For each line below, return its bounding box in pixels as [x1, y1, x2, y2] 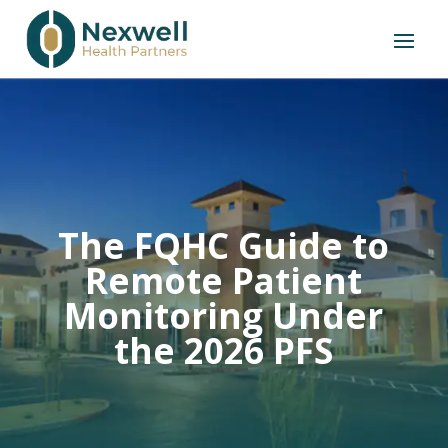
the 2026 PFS [114, 326, 334, 374]
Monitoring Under [64, 291, 384, 339]
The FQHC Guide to [58, 221, 390, 269]
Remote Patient [85, 256, 363, 304]
